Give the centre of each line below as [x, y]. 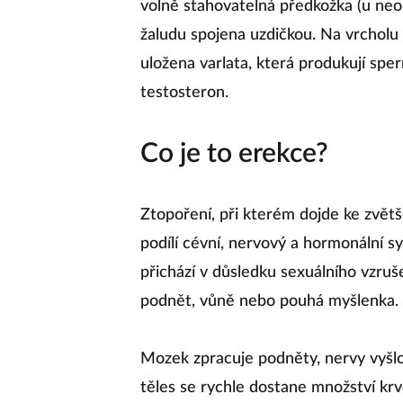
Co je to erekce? [234, 154]
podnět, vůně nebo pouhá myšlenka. [269, 301]
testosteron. [184, 93]
